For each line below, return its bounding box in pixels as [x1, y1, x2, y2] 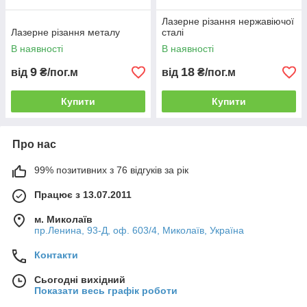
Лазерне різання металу [11, 27, 120, 38]
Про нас [12, 138, 56, 150]
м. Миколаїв [34, 214, 93, 225]
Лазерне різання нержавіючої [162, 16, 294, 27]
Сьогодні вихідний [34, 274, 125, 285]
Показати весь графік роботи [34, 285, 177, 296]
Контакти [34, 249, 78, 260]
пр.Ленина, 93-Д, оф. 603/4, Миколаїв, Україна [34, 225, 244, 236]
